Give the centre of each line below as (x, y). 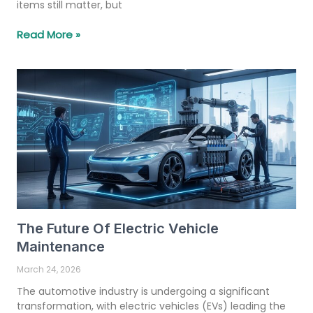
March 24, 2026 (49, 269)
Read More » (49, 34)
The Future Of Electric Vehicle (118, 228)
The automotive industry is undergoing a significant (143, 291)
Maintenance (61, 246)
